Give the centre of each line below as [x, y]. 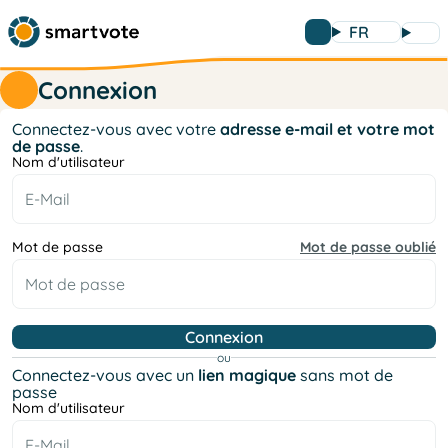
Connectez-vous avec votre [116, 128]
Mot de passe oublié [368, 246]
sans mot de [344, 374]
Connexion [97, 89]
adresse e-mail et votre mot [327, 128]
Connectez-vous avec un [105, 374]
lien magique [247, 374]
